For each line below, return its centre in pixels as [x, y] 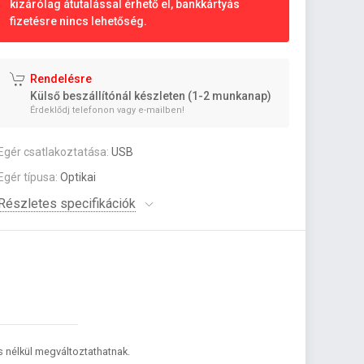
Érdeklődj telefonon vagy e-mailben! [108, 110]
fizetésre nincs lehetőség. [79, 21]
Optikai [78, 177]
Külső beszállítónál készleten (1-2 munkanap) [151, 96]
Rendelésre [61, 79]
